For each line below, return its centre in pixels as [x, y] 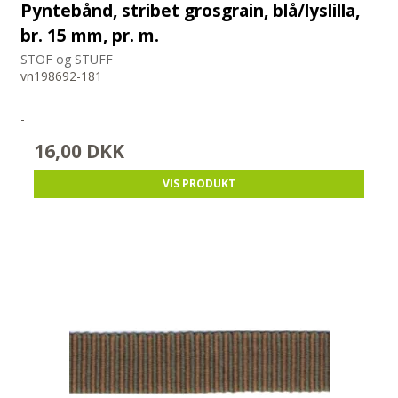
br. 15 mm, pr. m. [90, 35]
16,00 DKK [80, 151]
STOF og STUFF [67, 60]
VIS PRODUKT [199, 184]
